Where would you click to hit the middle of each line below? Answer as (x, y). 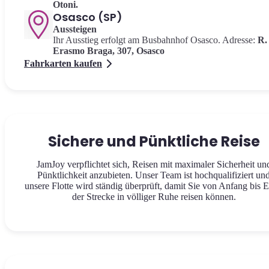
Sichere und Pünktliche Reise (154, 141)
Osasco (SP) (88, 17)
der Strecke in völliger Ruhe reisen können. (154, 197)
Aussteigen (75, 29)
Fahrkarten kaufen (63, 63)
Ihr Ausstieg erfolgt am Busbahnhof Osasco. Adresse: (154, 40)
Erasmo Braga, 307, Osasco (109, 51)
